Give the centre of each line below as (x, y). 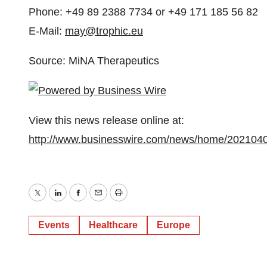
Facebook (101, 201)
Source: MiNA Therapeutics (94, 61)
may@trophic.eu (104, 31)
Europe (173, 225)
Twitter (52, 201)
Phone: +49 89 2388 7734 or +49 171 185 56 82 (143, 12)
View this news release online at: (106, 120)
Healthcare (113, 225)
